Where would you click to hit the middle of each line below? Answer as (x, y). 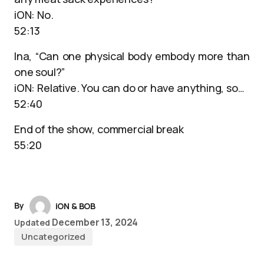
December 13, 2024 (95, 222)
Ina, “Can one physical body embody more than (132, 56)
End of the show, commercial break (99, 129)
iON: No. (34, 15)
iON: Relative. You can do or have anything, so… (129, 88)
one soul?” (40, 72)
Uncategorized (54, 237)
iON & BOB (75, 206)
